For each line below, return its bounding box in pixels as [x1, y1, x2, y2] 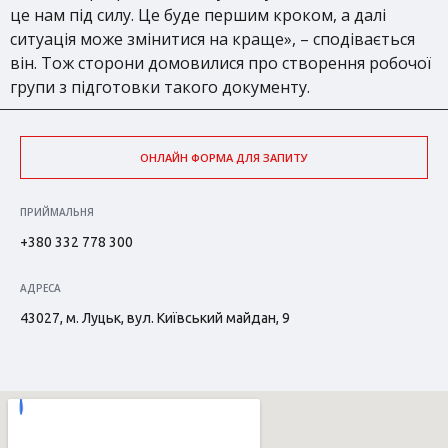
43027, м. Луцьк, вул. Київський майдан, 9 [20, 310, 290, 326]
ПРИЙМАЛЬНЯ [20, 205, 94, 219]
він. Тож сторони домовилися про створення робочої [10, 52, 431, 74]
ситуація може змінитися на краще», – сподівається [10, 28, 415, 50]
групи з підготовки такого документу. [10, 76, 310, 98]
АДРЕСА [20, 281, 61, 295]
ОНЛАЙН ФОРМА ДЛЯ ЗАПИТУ [140, 150, 308, 165]
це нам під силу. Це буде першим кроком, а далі [10, 4, 386, 26]
